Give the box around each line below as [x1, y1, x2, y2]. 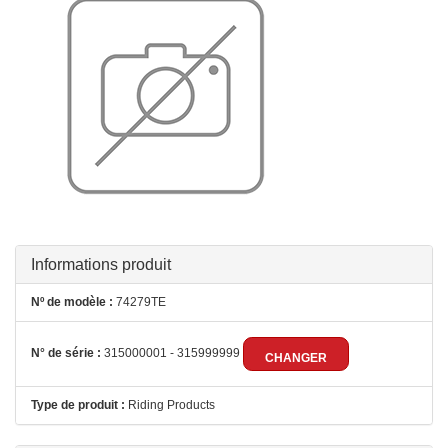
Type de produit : [31, 398, 125, 412]
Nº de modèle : [31, 295, 113, 309]
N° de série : [31, 346, 101, 361]
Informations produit [31, 256, 171, 273]
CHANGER [265, 351, 327, 365]
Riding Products [125, 398, 215, 412]
